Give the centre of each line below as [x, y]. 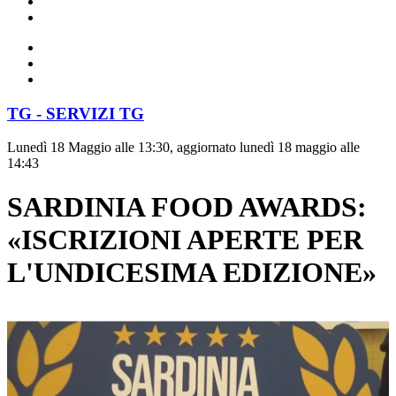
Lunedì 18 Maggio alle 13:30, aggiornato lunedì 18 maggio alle [183, 148]
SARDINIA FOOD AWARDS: [187, 206]
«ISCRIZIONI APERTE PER [185, 239]
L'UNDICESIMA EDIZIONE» [192, 272]
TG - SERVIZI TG [76, 113]
